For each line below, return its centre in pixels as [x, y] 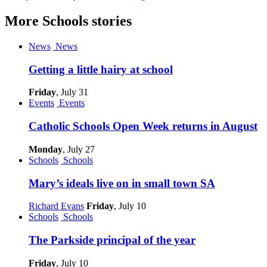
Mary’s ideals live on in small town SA [122, 183]
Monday [46, 149]
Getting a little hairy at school [101, 69]
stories [110, 21]
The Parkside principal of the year [112, 240]
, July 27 [79, 149]
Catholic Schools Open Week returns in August [143, 126]
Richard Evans [56, 206]
